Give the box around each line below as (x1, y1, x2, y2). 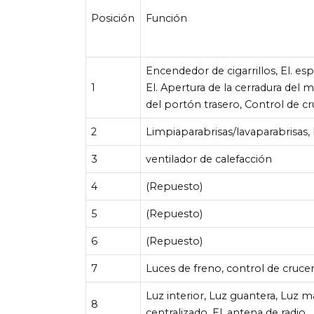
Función (146, 11, 188, 25)
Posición (91, 11, 135, 25)
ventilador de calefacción (146, 152, 273, 165)
